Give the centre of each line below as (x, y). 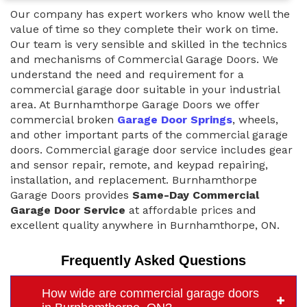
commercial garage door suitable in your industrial (145, 89)
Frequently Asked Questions (153, 260)
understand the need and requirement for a (127, 74)
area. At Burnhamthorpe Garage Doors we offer (135, 104)
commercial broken (64, 119)
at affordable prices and (191, 210)
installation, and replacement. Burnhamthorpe (134, 180)
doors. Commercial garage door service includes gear (151, 149)
